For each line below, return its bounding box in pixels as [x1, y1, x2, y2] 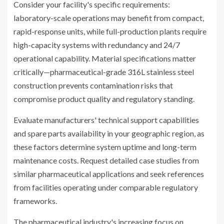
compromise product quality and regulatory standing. [13, 94, 194, 104]
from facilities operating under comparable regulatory [13, 182, 198, 192]
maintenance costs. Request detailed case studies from [13, 155, 199, 165]
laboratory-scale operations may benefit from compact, [13, 13, 204, 23]
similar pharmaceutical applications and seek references [13, 169, 204, 179]
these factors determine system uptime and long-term [13, 142, 196, 152]
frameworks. [13, 196, 57, 206]
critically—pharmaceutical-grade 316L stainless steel [13, 67, 194, 77]
